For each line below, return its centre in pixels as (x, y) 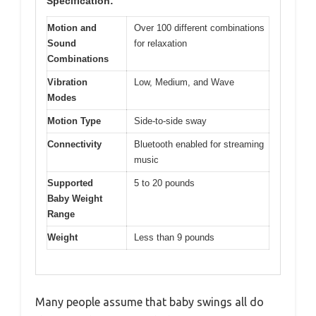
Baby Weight (75, 199)
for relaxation (160, 44)
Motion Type (74, 121)
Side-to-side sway (170, 121)
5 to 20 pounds (164, 183)
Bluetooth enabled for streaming (199, 145)
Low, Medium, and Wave (184, 83)
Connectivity (74, 145)
